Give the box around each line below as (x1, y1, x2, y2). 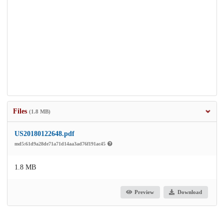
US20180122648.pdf (14, 129, 74, 137)
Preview (134, 189, 154, 195)
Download (177, 189, 202, 195)
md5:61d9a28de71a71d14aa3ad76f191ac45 (14, 140, 107, 146)
